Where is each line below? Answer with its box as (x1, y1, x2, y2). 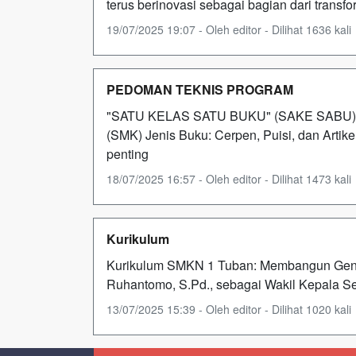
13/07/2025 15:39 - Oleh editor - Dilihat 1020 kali (106, 301, 351, 317)
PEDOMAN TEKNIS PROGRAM (106, 80, 293, 99)
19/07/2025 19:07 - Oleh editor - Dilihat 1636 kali (106, 21, 351, 37)
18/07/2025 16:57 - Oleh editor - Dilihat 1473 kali (106, 171, 351, 187)
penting (106, 145, 149, 163)
